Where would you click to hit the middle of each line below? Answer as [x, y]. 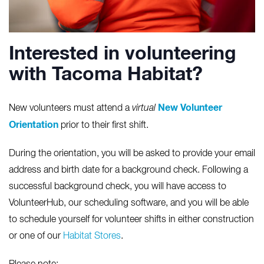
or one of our [36, 237]
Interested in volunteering [123, 55]
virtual [144, 109]
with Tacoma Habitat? [106, 75]
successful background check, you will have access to [118, 187]
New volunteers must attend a [70, 109]
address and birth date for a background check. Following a [128, 171]
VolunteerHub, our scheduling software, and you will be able [129, 204]
